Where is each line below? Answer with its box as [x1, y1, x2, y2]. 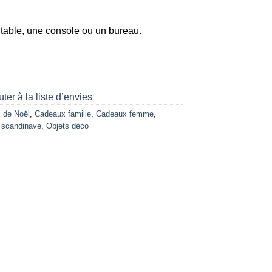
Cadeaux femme [96, 109, 154, 119]
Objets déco [46, 121, 89, 131]
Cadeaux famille [35, 109, 91, 119]
